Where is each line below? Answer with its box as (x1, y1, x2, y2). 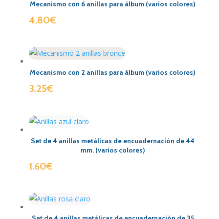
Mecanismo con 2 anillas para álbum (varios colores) (30, 68, 196, 77)
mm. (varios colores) (80, 145, 145, 154)
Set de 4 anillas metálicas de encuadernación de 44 (31, 136, 195, 145)
